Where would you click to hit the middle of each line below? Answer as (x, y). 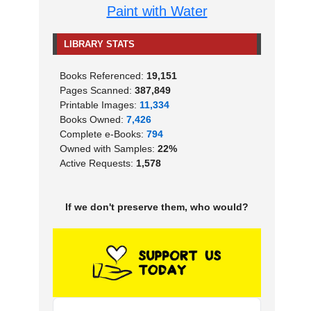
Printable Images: (100, 104)
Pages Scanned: (97, 90)
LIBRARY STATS (99, 44)
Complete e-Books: (103, 134)
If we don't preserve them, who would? (157, 207)
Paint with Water (157, 11)
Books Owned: (93, 119)
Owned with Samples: (109, 148)
